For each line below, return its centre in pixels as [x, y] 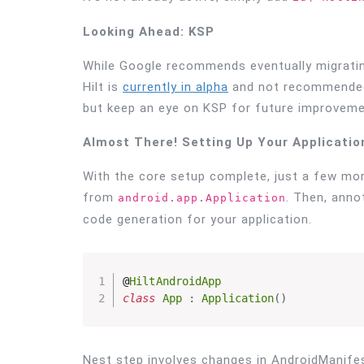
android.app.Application [202, 198]
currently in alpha [175, 87]
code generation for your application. [197, 220]
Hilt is [103, 87]
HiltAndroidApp [175, 281]
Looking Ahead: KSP [149, 32]
